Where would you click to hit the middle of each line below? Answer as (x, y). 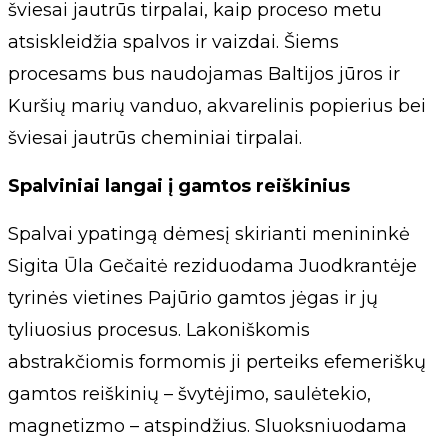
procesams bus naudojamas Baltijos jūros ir (204, 73)
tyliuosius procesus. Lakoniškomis (159, 329)
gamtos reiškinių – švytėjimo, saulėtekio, (189, 393)
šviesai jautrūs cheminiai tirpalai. (155, 137)
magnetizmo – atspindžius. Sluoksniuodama (207, 425)
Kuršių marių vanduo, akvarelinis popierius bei (217, 105)
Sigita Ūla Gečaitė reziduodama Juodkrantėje (212, 265)
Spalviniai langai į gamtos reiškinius (179, 185)
